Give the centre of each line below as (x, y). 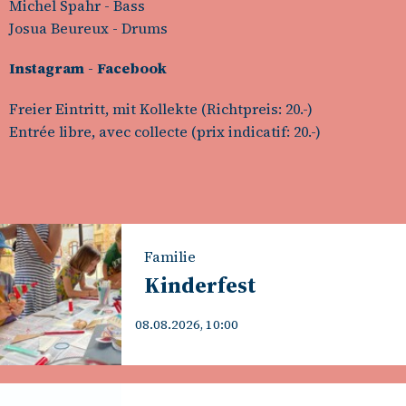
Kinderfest (200, 285)
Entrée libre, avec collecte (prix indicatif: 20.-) (165, 131)
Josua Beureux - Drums (88, 29)
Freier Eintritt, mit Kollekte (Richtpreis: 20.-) (161, 108)
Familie (170, 256)
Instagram (47, 68)
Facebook (132, 68)
